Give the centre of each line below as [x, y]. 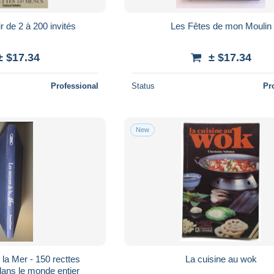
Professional [75, 86]
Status [143, 86]
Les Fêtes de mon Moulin [221, 26]
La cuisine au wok [221, 259]
